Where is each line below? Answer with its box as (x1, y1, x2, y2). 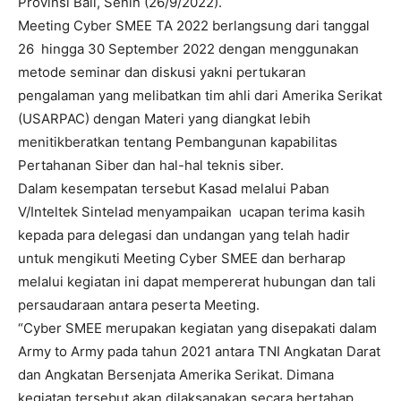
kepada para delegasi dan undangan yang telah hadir (18, 226, 350, 243)
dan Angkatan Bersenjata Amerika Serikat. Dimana (18, 365, 334, 383)
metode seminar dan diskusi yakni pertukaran (18, 63, 306, 81)
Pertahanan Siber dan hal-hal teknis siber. (18, 156, 284, 174)
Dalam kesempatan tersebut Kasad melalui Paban (18, 179, 329, 197)
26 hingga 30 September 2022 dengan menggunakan (18, 39, 359, 57)
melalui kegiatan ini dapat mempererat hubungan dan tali (18, 272, 376, 290)
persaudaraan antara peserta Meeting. (18, 295, 260, 313)
